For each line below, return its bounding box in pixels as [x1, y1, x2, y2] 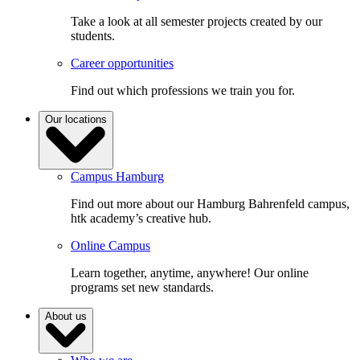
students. [71, 29, 115, 43]
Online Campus [71, 238, 150, 252]
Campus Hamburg [71, 169, 164, 183]
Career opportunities [71, 56, 174, 71]
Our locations [45, 113, 107, 126]
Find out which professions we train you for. [71, 84, 295, 98]
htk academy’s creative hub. [71, 211, 211, 225]
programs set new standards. [71, 280, 214, 294]
